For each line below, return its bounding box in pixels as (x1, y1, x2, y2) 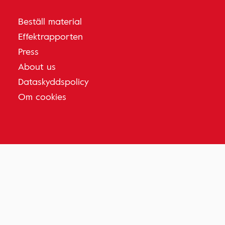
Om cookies (18, 90, 66, 103)
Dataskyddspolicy (18, 75, 89, 88)
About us (18, 60, 56, 73)
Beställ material (18, 15, 82, 28)
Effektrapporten (18, 30, 83, 43)
